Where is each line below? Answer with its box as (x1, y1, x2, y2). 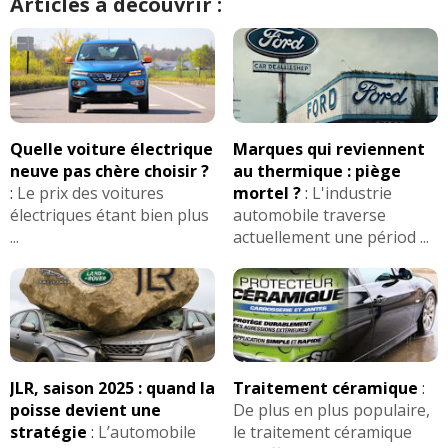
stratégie (10, 421, 87, 444)
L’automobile (98, 421, 196, 444)
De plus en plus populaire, (232, 399, 430, 422)
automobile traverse (232, 203, 386, 226)
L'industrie (311, 181, 392, 204)
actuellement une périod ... (232, 225, 429, 248)
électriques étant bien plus (10, 203, 209, 226)
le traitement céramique (232, 421, 412, 444)
